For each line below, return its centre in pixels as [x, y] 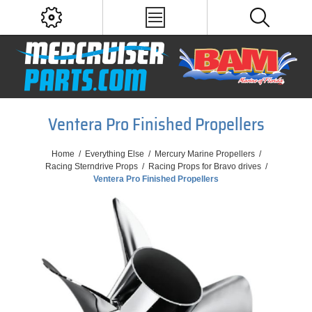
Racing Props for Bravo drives [204, 166]
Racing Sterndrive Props [91, 166]
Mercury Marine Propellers [204, 154]
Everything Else [114, 154]
